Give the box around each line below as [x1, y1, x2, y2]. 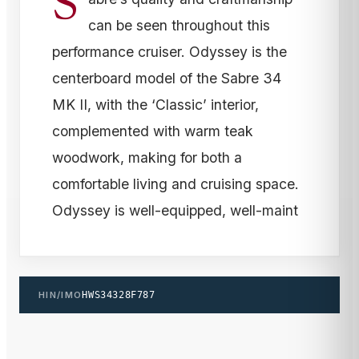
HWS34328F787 [82, 288, 155, 301]
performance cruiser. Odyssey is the [52, 42, 287, 60]
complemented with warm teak [52, 122, 253, 139]
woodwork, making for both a [52, 148, 242, 166]
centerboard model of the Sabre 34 [52, 69, 281, 87]
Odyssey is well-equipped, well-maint [52, 201, 298, 219]
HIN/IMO [38, 288, 83, 301]
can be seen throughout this [88, 16, 270, 34]
